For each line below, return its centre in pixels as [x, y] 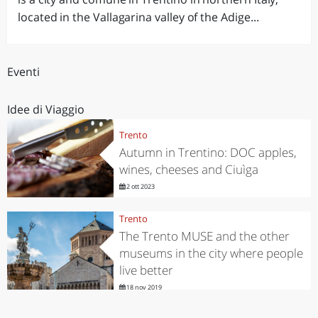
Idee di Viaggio [46, 109]
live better [146, 270]
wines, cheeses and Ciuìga [188, 169]
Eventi [23, 72]
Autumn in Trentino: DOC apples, [208, 152]
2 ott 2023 [139, 186]
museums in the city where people [211, 253]
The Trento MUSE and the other [204, 236]
